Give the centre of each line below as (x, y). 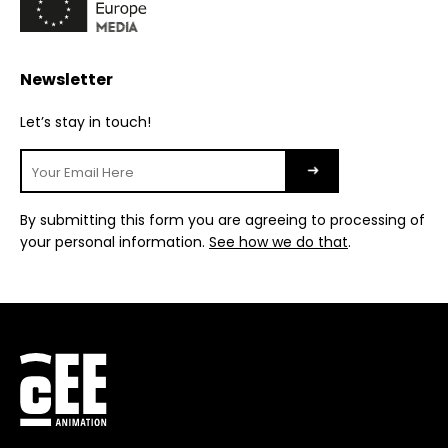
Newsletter (66, 80)
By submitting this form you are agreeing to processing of (222, 220)
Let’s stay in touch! (85, 122)
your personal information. (114, 242)
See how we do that (278, 242)
